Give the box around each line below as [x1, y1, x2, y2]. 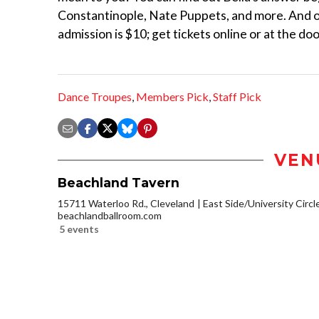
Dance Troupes [58, 90, 132, 104]
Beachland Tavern [58, 175, 179, 191]
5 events [59, 223, 99, 236]
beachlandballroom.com [58, 209, 162, 222]
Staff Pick [213, 90, 261, 104]
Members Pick [136, 90, 209, 104]
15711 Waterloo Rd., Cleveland [58, 197, 194, 210]
